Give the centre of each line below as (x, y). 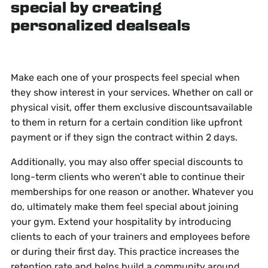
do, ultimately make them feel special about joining (124, 207)
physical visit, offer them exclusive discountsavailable (131, 108)
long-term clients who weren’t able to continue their (127, 177)
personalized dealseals (100, 27)
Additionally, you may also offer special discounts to (127, 162)
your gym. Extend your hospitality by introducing (121, 222)
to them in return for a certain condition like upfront (126, 123)
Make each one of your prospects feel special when (125, 78)
